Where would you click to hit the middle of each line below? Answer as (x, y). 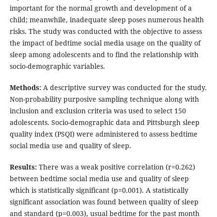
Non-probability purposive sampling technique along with (104, 99)
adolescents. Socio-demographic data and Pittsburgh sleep (104, 123)
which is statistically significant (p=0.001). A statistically (99, 190)
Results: (24, 167)
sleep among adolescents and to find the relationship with (104, 55)
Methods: (25, 88)
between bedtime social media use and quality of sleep (99, 179)
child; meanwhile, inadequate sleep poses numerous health (107, 20)
